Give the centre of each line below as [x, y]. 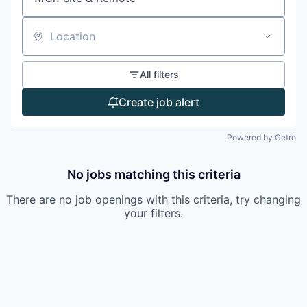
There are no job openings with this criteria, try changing [153, 199]
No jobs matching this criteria [153, 174]
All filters [159, 74]
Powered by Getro [261, 137]
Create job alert [159, 102]
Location [44, 42]
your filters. [153, 213]
